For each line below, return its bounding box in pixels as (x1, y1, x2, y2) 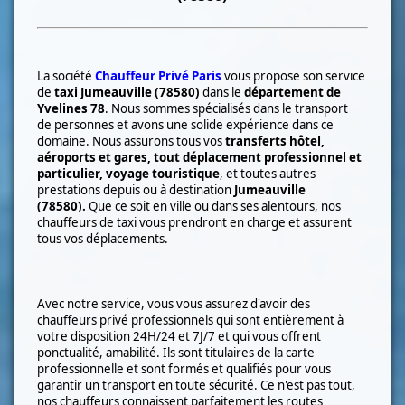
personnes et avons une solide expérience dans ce (54, 116, 334, 133)
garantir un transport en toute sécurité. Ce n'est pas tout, (37, 376, 356, 393)
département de (244, 83, 342, 100)
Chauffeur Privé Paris (92, 67, 222, 84)
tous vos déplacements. (37, 230, 169, 247)
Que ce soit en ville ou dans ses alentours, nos (89, 197, 342, 214)
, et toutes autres (220, 165, 316, 182)
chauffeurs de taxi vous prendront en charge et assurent (37, 213, 353, 231)
